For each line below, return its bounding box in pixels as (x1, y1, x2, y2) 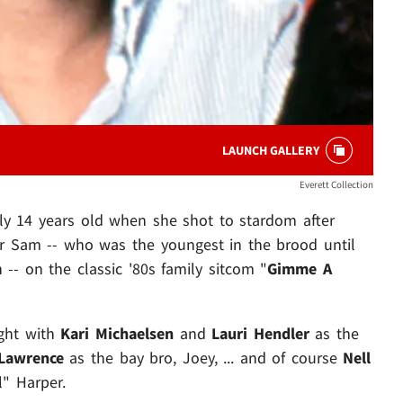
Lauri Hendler (211, 323, 309, 345)
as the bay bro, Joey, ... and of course (63, 347, 344, 369)
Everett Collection (300, 178, 373, 192)
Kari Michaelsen (60, 323, 174, 345)
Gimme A (267, 258, 332, 280)
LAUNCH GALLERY (222, 142, 319, 159)
